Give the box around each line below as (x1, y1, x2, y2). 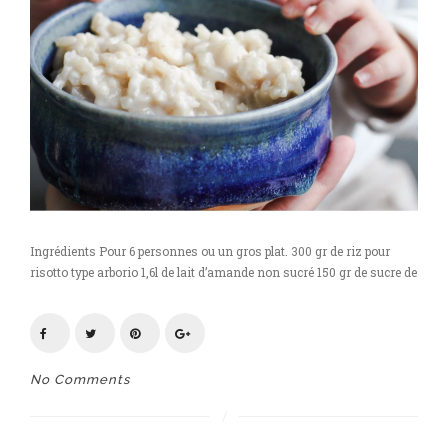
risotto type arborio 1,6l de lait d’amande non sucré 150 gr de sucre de (30, 264, 417, 280)
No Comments (30, 372, 130, 387)
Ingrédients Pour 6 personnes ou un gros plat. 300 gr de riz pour (30, 243, 390, 259)
